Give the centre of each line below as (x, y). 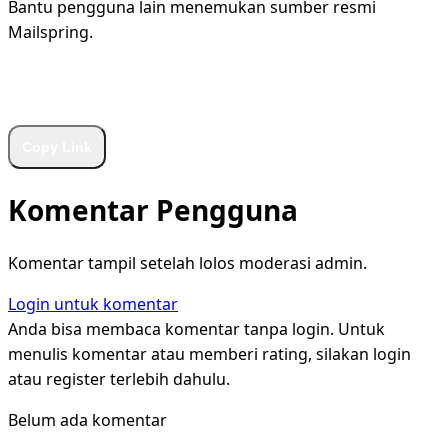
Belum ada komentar (87, 420)
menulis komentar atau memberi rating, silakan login (209, 354)
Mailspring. (50, 31)
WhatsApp (56, 92)
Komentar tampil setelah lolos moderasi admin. (187, 263)
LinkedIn (282, 92)
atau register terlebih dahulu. (119, 379)
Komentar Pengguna (153, 210)
